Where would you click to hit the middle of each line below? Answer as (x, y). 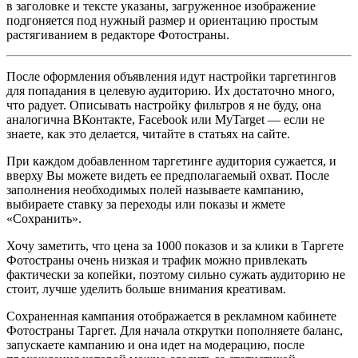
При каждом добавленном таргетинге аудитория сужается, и (171, 161)
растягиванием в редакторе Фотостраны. (118, 34)
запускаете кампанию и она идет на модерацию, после (155, 344)
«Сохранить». (44, 218)
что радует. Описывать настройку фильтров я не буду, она (164, 105)
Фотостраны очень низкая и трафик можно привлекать (157, 260)
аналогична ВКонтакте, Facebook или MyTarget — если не (165, 119)
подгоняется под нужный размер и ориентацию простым (162, 20)
